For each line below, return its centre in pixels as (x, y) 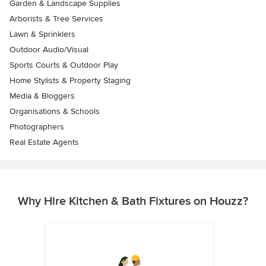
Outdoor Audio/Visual (49, 50)
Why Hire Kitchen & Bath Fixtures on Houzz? (133, 201)
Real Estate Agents (44, 142)
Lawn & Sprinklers (42, 34)
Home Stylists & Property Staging (70, 80)
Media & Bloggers (42, 96)
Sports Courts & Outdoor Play (64, 65)
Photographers (37, 127)
